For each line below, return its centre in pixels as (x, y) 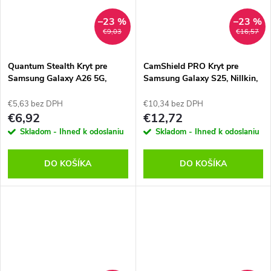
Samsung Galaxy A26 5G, (57, 79)
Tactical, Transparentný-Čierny (67, 91)
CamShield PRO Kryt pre (191, 67)
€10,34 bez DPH (173, 104)
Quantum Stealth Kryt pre (57, 67)
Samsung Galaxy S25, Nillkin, (200, 79)
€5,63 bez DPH (35, 104)
